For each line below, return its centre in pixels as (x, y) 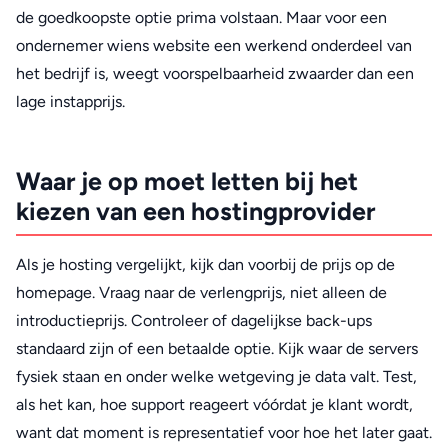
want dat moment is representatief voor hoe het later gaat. (224, 432)
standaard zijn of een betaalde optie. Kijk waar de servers (217, 348)
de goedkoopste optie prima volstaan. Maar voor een (201, 18)
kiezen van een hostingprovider (195, 211)
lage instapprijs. (70, 102)
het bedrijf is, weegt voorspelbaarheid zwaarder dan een (215, 74)
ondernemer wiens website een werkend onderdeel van (214, 46)
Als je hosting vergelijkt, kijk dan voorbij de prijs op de (205, 264)
